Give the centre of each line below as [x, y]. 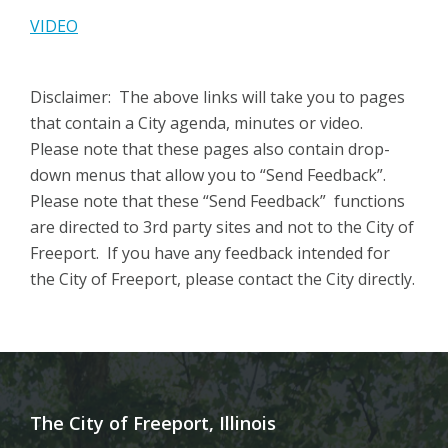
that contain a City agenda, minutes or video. [198, 123]
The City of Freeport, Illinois [153, 423]
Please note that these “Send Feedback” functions [217, 201]
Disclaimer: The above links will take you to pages [217, 97]
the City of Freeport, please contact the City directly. [222, 279]
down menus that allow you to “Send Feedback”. [212, 175]
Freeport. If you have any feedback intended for [210, 253]
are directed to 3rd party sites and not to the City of [222, 227]
